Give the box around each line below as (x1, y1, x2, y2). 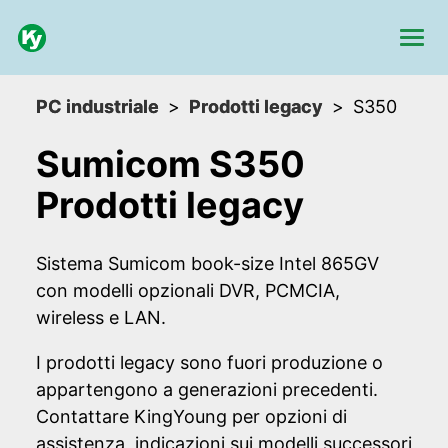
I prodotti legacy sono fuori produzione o (36, 352, 383, 374)
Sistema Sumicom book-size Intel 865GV (36, 253, 379, 275)
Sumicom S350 (36, 142, 305, 187)
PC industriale (36, 96, 159, 117)
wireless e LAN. (36, 307, 166, 329)
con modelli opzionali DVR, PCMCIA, (36, 280, 340, 302)
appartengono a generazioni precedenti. (36, 379, 378, 401)
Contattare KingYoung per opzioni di (36, 406, 347, 428)
